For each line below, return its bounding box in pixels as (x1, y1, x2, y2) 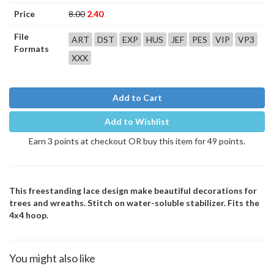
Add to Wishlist (105, 116, 169, 127)
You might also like (9, 251, 95, 265)
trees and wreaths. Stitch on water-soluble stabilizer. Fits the (9, 198, 259, 208)
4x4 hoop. (9, 210, 48, 220)
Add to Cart (112, 92, 162, 103)
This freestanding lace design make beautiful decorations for (9, 185, 257, 196)
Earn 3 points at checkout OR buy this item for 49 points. (29, 136, 245, 146)
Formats (14, 43, 49, 54)
